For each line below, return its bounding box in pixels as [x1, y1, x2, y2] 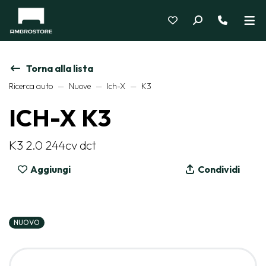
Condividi [196, 163, 240, 175]
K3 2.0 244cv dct [9, 138, 96, 153]
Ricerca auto [9, 81, 53, 91]
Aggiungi [28, 163, 71, 175]
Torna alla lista [26, 62, 93, 74]
